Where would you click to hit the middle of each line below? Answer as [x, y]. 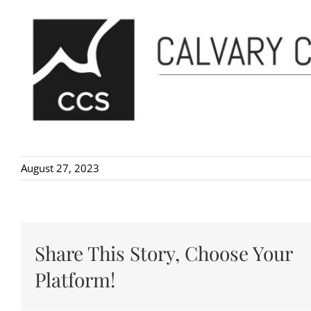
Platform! [75, 279]
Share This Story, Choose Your [163, 253]
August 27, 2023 [60, 169]
